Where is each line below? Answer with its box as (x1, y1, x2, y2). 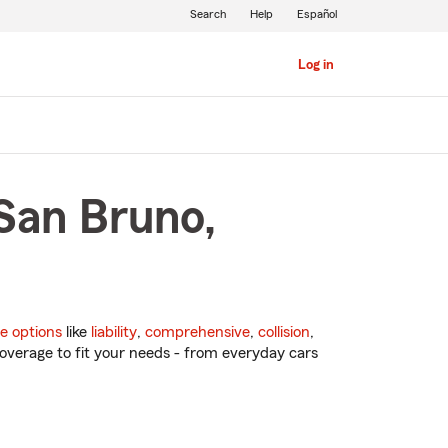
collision (258, 324, 310, 341)
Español (296, 8, 337, 20)
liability (91, 324, 137, 341)
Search (189, 8, 226, 20)
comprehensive (145, 324, 250, 341)
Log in (297, 58, 334, 72)
